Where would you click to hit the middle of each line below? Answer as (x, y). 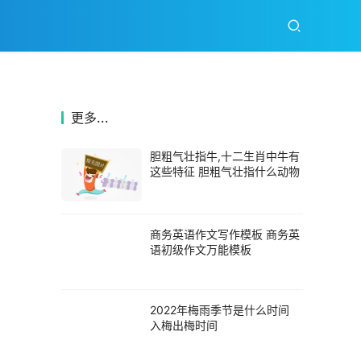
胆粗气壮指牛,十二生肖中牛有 (225, 156)
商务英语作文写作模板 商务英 (225, 234)
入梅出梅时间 (184, 325)
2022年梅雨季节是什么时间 (220, 309)
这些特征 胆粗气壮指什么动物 (225, 171)
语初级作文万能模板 (201, 249)
